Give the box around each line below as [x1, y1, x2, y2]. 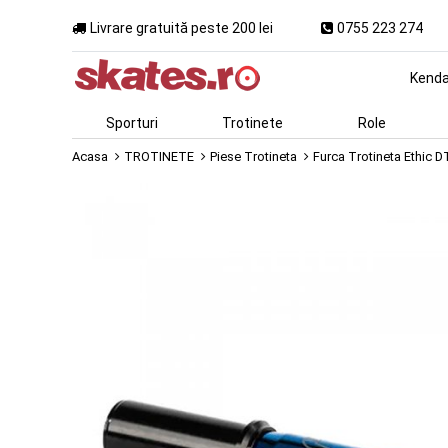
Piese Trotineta [210, 149, 297, 164]
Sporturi [106, 115, 158, 131]
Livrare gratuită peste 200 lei [90, 19, 273, 36]
